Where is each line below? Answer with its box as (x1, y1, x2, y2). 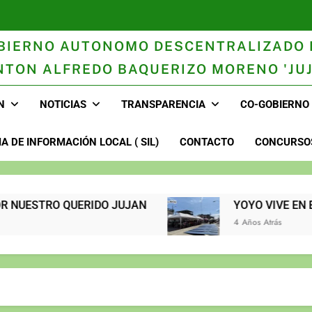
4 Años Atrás (161, 216, 210, 229)
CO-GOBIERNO (240, 98, 310, 111)
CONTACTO (179, 136, 234, 149)
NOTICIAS (40, 98, 87, 111)
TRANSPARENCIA (121, 98, 206, 111)
